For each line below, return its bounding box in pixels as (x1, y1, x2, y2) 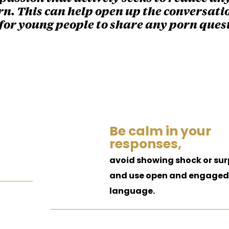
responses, (109, 135, 181, 153)
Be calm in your (109, 122, 211, 140)
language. (109, 185, 155, 197)
